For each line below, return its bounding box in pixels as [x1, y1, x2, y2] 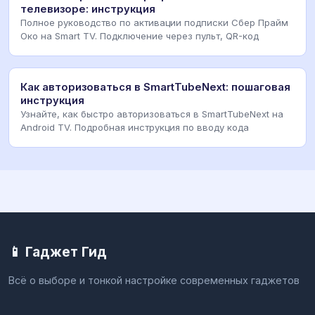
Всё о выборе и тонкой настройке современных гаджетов [8, 274, 300, 287]
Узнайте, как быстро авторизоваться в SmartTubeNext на [20, 108, 283, 120]
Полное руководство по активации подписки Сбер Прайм [20, 17, 288, 29]
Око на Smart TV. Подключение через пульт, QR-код [20, 30, 259, 42]
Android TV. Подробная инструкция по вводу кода [20, 122, 249, 134]
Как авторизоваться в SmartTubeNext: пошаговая [20, 81, 290, 94]
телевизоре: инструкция [20, 3, 155, 16]
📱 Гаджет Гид [8, 243, 107, 261]
